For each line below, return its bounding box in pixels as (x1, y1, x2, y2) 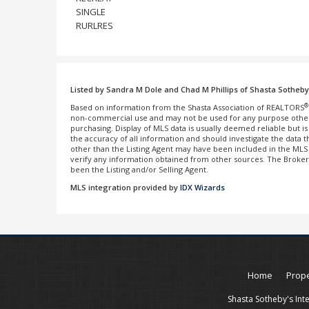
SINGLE (76, 6, 106, 19)
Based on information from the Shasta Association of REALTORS (70, 102, 304, 113)
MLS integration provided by (70, 182, 180, 193)
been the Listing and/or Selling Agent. (70, 164, 208, 175)
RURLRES (76, 19, 113, 32)
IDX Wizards (180, 182, 225, 193)
